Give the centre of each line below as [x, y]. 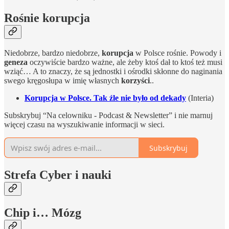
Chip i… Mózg [43, 213]
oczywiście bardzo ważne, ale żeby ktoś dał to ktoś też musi [125, 62]
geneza [16, 62]
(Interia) [200, 98]
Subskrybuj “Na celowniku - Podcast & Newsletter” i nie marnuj [108, 116]
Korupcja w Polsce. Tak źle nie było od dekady [105, 98]
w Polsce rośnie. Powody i [177, 53]
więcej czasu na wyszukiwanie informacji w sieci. [84, 125]
